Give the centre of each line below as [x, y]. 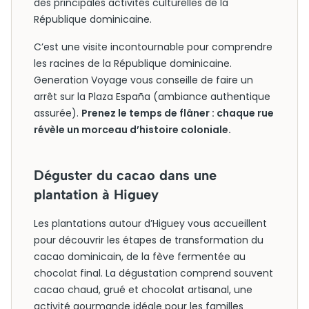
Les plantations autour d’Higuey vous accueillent [150, 223]
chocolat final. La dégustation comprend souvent [153, 273]
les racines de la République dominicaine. [133, 63]
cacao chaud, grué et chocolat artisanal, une [143, 290]
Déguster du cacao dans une [125, 175]
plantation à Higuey [96, 195]
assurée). [58, 113]
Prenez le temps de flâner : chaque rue [178, 113]
